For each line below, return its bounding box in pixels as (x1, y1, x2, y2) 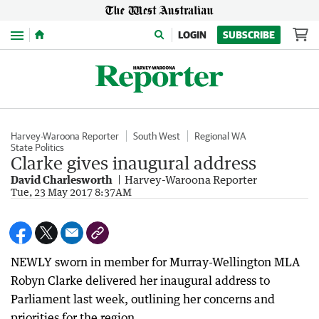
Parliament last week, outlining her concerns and (11, 292, 275, 306)
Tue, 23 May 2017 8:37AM (11, 186, 132, 198)
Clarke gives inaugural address (11, 152, 256, 173)
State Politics (11, 142, 64, 153)
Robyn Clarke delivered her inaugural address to (11, 273, 270, 288)
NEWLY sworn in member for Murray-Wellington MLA (11, 255, 300, 269)
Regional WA (194, 130, 246, 142)
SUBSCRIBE (223, 29, 275, 41)
